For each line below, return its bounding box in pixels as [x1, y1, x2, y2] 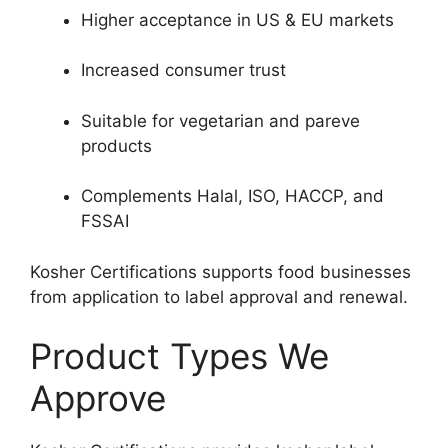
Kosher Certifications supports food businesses [30, 261, 411, 282]
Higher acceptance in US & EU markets [81, 9, 394, 30]
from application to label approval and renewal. [30, 286, 408, 307]
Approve [30, 377, 166, 420]
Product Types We [30, 335, 329, 378]
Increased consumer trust [81, 60, 286, 81]
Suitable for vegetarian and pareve [81, 110, 360, 131]
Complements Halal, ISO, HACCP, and [81, 186, 384, 207]
